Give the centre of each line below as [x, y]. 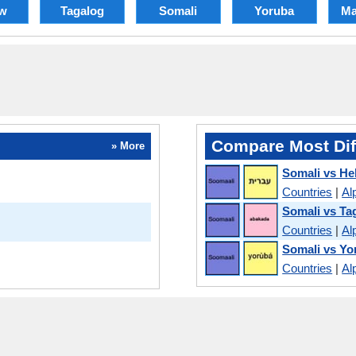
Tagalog [82, 10]
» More [128, 146]
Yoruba [274, 10]
